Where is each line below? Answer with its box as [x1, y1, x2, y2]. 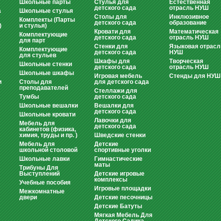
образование [169, 19, 207, 26]
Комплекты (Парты [19, 16, 75, 23]
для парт [19, 37, 45, 44]
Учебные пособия [19, 179, 71, 186]
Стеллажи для [94, 87, 137, 94]
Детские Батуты [94, 203, 142, 210]
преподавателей [19, 84, 68, 91]
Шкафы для [94, 58, 130, 65]
